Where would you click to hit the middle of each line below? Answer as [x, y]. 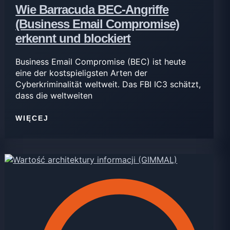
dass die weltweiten [54, 95]
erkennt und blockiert [73, 38]
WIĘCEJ [32, 118]
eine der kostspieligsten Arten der [82, 73]
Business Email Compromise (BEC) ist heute [101, 61]
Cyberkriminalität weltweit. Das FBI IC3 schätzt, [108, 84]
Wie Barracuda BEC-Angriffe [92, 9]
